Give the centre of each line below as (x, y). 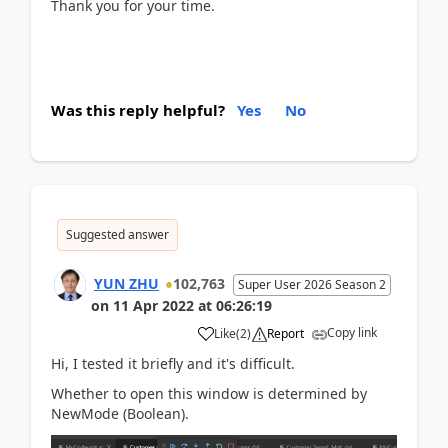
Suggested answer (117, 234)
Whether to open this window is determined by (209, 394)
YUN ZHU (126, 283)
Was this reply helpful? (138, 109)
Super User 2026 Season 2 (312, 284)
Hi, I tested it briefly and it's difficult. (173, 363)
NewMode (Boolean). (120, 414)
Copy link (352, 332)
